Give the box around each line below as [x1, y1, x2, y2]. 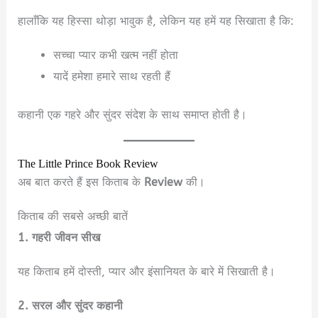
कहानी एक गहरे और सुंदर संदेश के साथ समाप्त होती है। [18, 108, 248, 122]
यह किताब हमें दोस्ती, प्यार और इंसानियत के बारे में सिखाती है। [18, 265, 276, 279]
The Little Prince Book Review [18, 153, 159, 175]
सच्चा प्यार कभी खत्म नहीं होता [53, 48, 178, 62]
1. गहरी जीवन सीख [18, 231, 101, 245]
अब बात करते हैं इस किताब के [18, 175, 145, 190]
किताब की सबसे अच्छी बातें [18, 209, 128, 224]
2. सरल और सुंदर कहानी [18, 299, 124, 313]
